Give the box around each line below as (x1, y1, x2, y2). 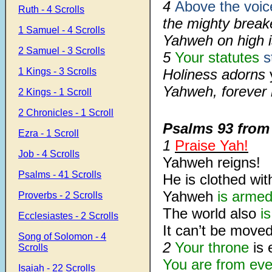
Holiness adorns (163, 66, 270, 83)
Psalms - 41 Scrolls (18, 169, 101, 180)
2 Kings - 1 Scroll (18, 87, 92, 97)
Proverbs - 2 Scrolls (18, 190, 103, 200)
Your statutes (175, 49, 259, 66)
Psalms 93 (163, 120, 237, 137)
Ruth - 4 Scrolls (18, 4, 84, 15)
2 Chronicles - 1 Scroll (18, 107, 114, 118)
